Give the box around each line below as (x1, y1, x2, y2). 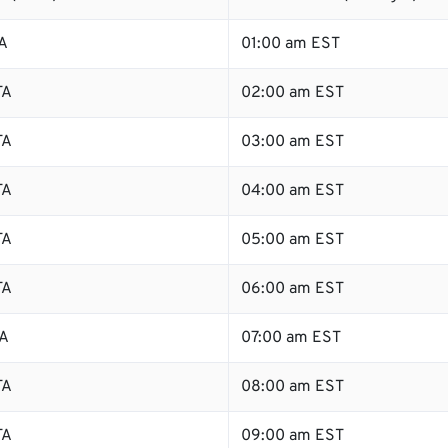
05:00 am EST (241, 230, 344, 250)
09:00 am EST (241, 426, 344, 446)
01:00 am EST (241, 34, 340, 54)
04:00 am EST (241, 181, 344, 201)
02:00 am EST (241, 83, 344, 103)
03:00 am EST (241, 132, 344, 152)
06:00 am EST (241, 279, 344, 299)
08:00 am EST (241, 377, 344, 397)
